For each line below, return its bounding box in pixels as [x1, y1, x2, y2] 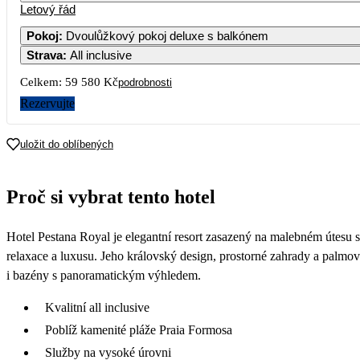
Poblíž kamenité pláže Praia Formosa [45, 322, 232, 337]
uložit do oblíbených [20, 137, 113, 150]
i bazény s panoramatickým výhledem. [6, 268, 201, 282]
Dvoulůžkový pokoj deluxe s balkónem [66, 28, 268, 43]
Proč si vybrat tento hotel [6, 186, 215, 207]
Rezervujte [20, 96, 75, 110]
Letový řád [20, 2, 76, 16]
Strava [27, 47, 63, 62]
